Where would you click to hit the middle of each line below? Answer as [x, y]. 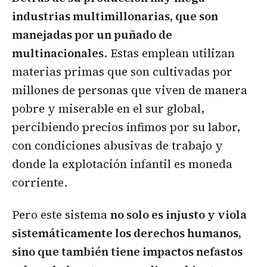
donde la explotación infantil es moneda [122, 164]
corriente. [40, 183]
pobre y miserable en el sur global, [108, 109]
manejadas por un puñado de [92, 35]
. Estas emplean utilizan [169, 53]
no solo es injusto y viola [178, 215]
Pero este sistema [61, 215]
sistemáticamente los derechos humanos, [127, 233]
